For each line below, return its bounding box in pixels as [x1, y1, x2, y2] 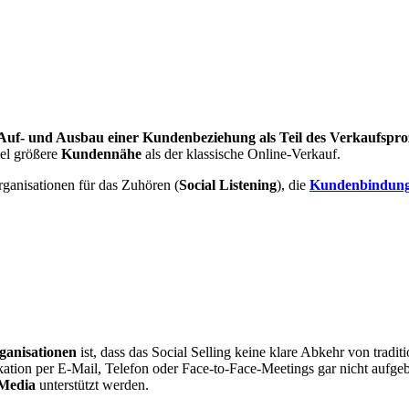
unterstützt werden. [36, 377, 149, 393]
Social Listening [179, 177, 277, 194]
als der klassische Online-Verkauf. [142, 146, 341, 163]
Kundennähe [61, 146, 142, 163]
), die [277, 177, 309, 194]
